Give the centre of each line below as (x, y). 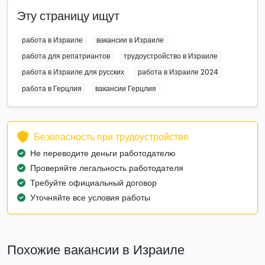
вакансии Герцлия (126, 88)
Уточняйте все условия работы (90, 197)
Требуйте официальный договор (93, 182)
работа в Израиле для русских (73, 72)
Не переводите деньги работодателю (103, 153)
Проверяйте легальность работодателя (107, 168)
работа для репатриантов (66, 56)
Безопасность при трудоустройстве (111, 137)
